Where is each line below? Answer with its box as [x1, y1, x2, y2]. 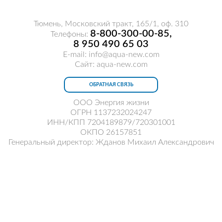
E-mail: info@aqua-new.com [62, 51, 160, 58]
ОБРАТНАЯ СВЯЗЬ [89, 82, 133, 87]
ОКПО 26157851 [80, 128, 142, 136]
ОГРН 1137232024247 [70, 109, 152, 116]
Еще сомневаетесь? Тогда [30, 185, 192, 199]
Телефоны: [50, 30, 90, 38]
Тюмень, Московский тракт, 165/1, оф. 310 [34, 20, 188, 28]
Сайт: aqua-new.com [74, 60, 148, 68]
